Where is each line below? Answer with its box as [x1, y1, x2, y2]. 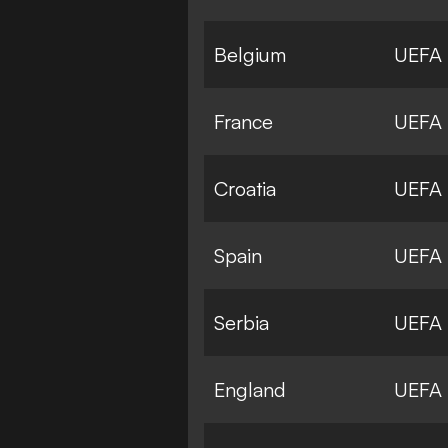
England [214, 376, 286, 402]
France [214, 108, 273, 134]
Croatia [214, 175, 276, 201]
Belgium [214, 41, 286, 67]
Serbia [214, 309, 269, 335]
